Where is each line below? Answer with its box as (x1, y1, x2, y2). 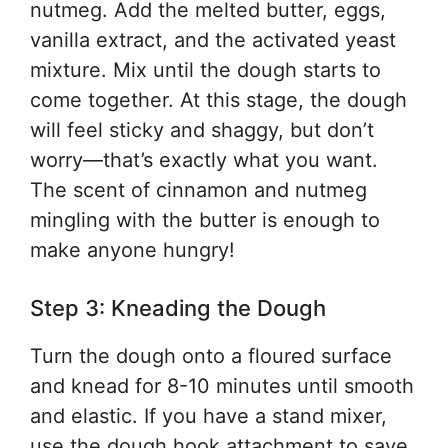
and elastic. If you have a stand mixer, (30, 404, 387, 428)
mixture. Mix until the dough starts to (30, 58, 381, 82)
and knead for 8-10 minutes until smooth (30, 374, 414, 398)
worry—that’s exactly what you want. (30, 148, 378, 172)
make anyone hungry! (30, 238, 235, 262)
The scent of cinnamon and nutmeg (30, 178, 367, 202)
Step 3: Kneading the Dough (30, 295, 326, 321)
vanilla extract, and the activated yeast (30, 28, 396, 52)
